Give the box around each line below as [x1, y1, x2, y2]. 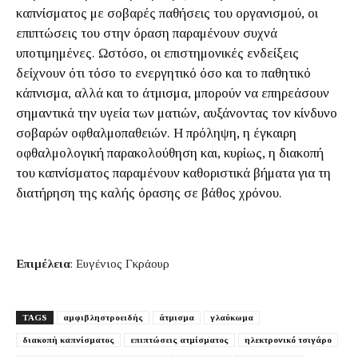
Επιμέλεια [16, 257, 70, 270]
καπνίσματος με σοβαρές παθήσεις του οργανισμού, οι [16, 6, 318, 21]
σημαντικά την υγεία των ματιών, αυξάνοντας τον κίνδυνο [16, 105, 337, 121]
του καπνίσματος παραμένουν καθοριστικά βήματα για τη [16, 165, 331, 181]
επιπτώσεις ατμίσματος [130, 335, 229, 344]
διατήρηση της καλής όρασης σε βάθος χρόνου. [16, 185, 282, 201]
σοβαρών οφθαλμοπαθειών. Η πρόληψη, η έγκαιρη [16, 125, 296, 141]
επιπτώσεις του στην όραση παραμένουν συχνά [16, 26, 277, 41]
